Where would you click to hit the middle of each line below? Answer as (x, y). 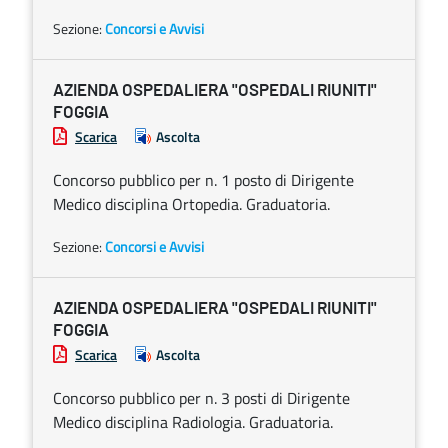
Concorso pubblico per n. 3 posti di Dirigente (201, 398)
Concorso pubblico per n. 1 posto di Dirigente (203, 180)
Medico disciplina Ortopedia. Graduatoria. (191, 204)
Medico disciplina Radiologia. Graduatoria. (193, 422)
